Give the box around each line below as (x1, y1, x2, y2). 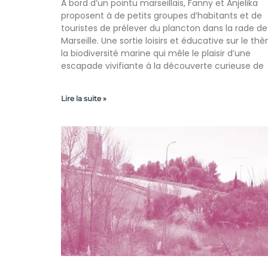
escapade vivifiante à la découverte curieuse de (61, 60, 264, 72)
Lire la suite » (61, 94, 106, 103)
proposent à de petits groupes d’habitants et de (61, 10, 262, 22)
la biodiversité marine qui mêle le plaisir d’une (61, 47, 251, 60)
